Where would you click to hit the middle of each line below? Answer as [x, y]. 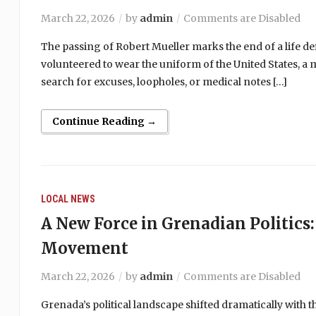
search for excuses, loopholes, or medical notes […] [164, 82]
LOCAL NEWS [68, 199]
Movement [84, 248]
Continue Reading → [104, 121]
